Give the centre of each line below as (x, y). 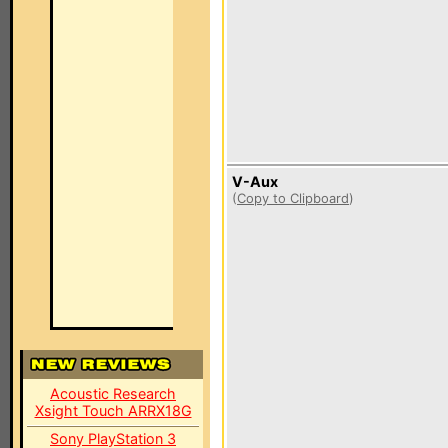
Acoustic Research (113, 393)
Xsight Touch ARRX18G (113, 410)
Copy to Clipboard (293, 198)
